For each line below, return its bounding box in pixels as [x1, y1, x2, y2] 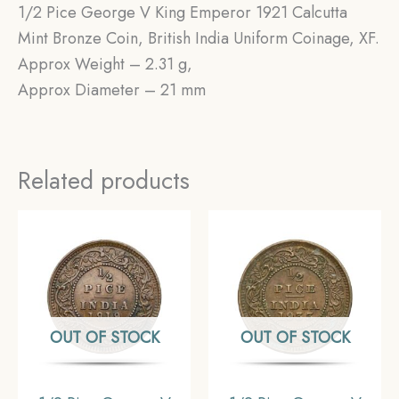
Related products [18, 162, 190, 198]
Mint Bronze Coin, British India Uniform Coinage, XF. [18, 26, 379, 50]
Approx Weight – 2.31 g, [18, 52, 192, 76]
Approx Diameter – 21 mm [18, 77, 206, 102]
